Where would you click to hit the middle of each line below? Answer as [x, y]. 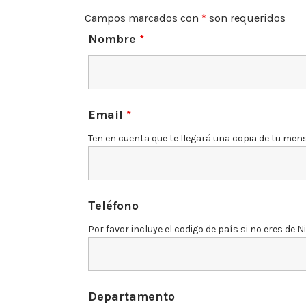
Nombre [113, 39]
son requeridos [246, 18]
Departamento [131, 296]
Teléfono [113, 205]
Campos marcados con [143, 18]
